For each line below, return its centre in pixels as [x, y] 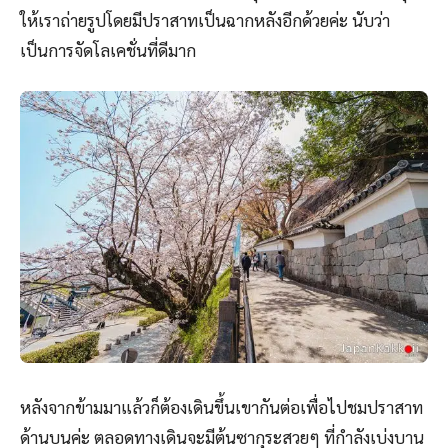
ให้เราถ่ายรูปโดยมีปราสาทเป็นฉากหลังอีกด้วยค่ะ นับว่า [205, 20]
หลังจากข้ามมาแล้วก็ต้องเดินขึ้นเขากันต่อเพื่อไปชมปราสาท [221, 407]
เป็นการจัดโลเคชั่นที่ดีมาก [108, 50]
